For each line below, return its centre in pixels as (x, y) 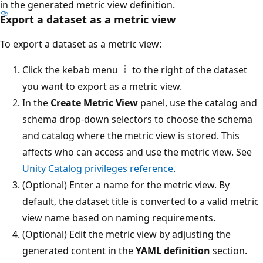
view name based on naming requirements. (119, 218)
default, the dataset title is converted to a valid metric (141, 201)
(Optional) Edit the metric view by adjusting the (127, 234)
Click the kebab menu (71, 70)
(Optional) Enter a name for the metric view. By (126, 185)
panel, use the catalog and (198, 102)
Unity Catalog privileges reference (98, 168)
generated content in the (79, 250)
